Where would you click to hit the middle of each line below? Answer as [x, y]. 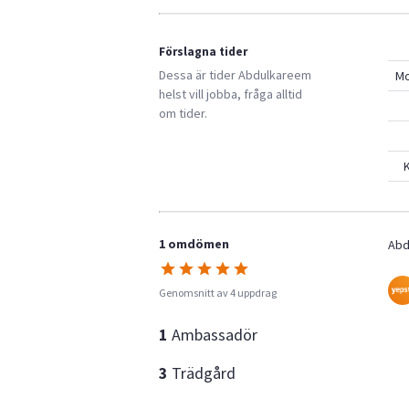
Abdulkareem [275, 75]
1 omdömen [194, 243]
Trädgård [204, 373]
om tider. [183, 113]
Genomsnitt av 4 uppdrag [218, 292]
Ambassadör [215, 335]
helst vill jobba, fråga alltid [231, 94]
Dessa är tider [199, 75]
